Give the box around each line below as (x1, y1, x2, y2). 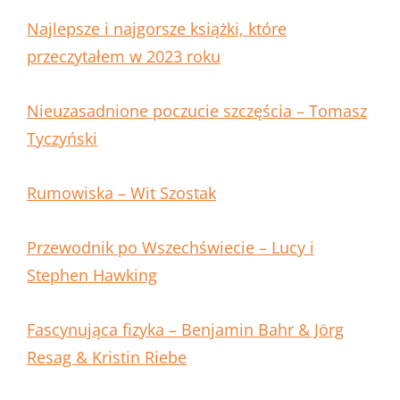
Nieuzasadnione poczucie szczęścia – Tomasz (27, 100, 367, 122)
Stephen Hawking (27, 264, 157, 287)
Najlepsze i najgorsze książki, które (27, 18, 287, 40)
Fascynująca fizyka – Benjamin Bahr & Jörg (27, 319, 344, 341)
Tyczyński (27, 128, 97, 150)
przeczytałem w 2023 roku (27, 46, 221, 68)
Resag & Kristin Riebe (27, 346, 187, 369)
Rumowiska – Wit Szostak (27, 182, 216, 204)
